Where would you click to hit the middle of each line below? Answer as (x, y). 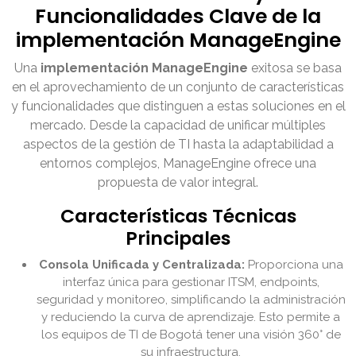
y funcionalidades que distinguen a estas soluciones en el (178, 106)
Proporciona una (294, 265)
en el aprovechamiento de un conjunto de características (178, 87)
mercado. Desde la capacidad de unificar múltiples (178, 126)
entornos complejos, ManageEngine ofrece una (178, 164)
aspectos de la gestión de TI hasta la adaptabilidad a (178, 145)
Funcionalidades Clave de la (178, 17)
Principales (178, 238)
